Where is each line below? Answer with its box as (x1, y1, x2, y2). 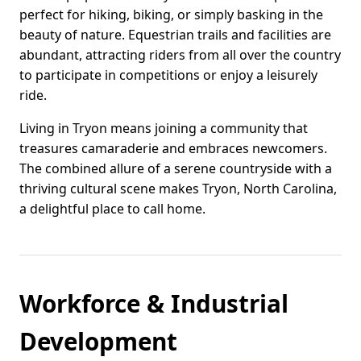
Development (19, 325, 177, 359)
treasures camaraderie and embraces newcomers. (19, 139, 327, 158)
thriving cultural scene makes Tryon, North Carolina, (19, 180, 337, 198)
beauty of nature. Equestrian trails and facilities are (19, 26, 331, 44)
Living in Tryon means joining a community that (19, 119, 308, 138)
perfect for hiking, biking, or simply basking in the (19, 6, 323, 24)
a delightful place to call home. (19, 200, 205, 218)
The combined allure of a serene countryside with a (19, 160, 332, 178)
